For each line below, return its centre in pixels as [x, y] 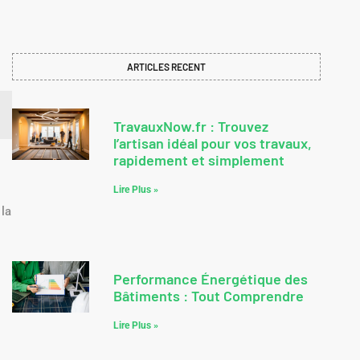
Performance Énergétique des [211, 279]
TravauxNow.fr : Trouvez [191, 127]
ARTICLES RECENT [166, 67]
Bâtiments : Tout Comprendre [209, 296]
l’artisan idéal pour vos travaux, [213, 143]
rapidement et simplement [199, 160]
